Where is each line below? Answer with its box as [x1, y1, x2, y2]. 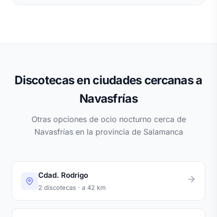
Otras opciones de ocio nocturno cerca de [31, 114, 186, 124]
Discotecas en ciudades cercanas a [15, 73, 202, 88]
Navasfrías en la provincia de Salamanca [34, 127, 183, 137]
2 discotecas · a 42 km [38, 184, 106, 192]
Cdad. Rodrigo [38, 170, 88, 180]
